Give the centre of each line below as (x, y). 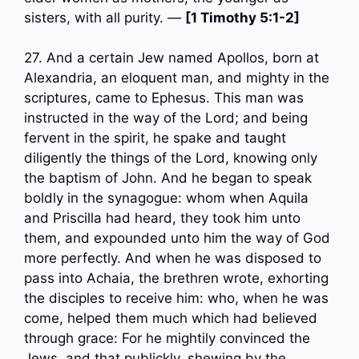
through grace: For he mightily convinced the (167, 339)
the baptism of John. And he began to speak (168, 178)
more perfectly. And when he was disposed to (173, 258)
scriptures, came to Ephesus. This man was (164, 98)
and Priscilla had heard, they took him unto (162, 218)
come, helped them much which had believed (171, 319)
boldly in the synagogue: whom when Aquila (166, 198)
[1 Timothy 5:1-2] (242, 17)
